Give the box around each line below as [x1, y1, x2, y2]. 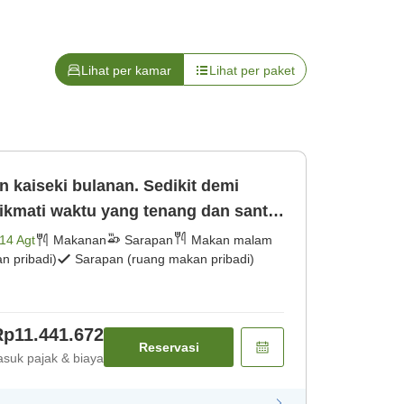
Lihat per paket [209, 63, 295, 78]
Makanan [53, 233, 106, 248]
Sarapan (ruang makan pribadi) [75, 252, 254, 267]
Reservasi [138, 340, 199, 355]
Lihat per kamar [81, 63, 171, 78]
